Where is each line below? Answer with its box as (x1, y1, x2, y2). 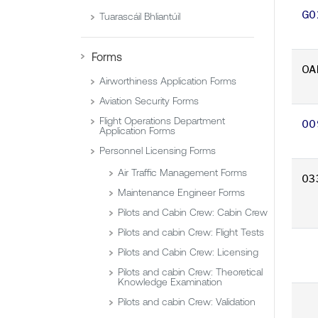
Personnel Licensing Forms (99, 145, 216, 157)
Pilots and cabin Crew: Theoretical (118, 266, 263, 278)
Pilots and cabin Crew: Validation (118, 296, 256, 308)
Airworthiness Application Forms (99, 75, 236, 87)
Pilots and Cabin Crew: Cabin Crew (118, 207, 268, 219)
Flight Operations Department (99, 115, 225, 127)
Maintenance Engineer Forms (118, 187, 245, 199)
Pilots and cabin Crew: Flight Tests (118, 226, 264, 238)
